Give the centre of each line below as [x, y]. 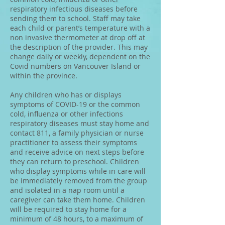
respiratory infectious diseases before [74, 9]
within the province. [44, 76]
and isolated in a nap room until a [67, 190]
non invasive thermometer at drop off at [78, 37]
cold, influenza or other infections [67, 114]
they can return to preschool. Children [75, 161]
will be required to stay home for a [68, 209]
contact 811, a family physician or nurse [77, 133]
